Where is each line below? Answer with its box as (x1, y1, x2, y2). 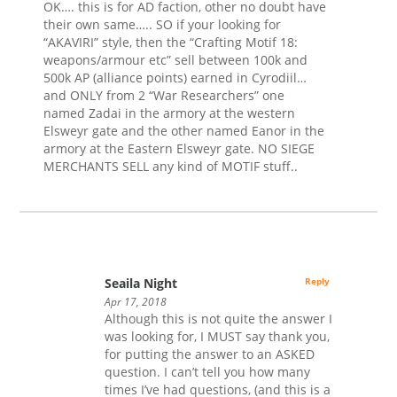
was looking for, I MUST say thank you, (104, 327, 330, 345)
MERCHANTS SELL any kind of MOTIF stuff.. (43, 157, 299, 175)
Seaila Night (104, 274, 177, 292)
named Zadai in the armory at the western (43, 104, 296, 121)
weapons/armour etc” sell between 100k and (43, 51, 308, 68)
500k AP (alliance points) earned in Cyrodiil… (43, 68, 307, 86)
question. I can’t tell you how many (104, 362, 310, 380)
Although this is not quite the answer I (104, 309, 332, 327)
